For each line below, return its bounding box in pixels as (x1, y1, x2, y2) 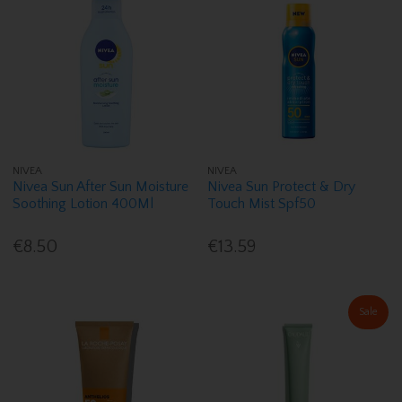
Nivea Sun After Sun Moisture (13, 179, 189, 196)
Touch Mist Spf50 (207, 196, 317, 213)
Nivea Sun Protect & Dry (207, 179, 356, 196)
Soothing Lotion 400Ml (13, 196, 154, 213)
